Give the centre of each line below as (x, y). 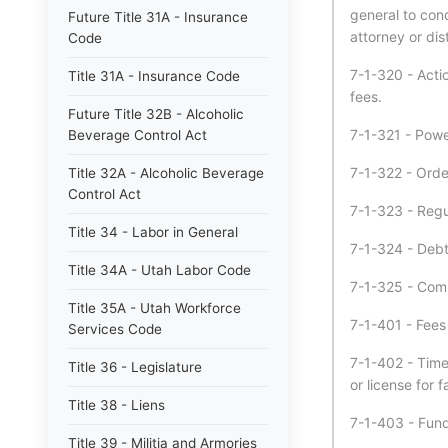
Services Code (115, 329)
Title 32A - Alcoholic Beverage (166, 173)
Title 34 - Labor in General (153, 232)
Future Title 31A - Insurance (158, 17)
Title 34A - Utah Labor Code (159, 270)
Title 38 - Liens (116, 405)
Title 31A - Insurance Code (154, 76)
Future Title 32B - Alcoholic (156, 114)
